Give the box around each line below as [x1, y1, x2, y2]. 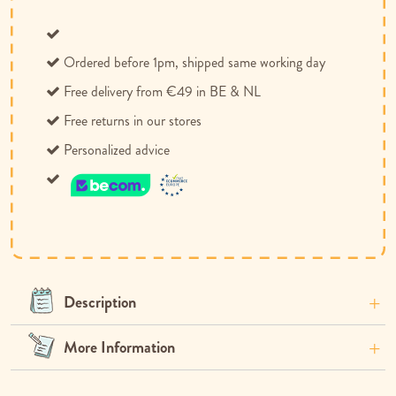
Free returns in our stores [64, 110, 202, 132]
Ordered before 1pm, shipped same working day [64, 52, 325, 73]
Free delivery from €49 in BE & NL [64, 81, 261, 103]
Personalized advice [64, 140, 170, 161]
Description [64, 291, 136, 315]
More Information [64, 336, 175, 360]
